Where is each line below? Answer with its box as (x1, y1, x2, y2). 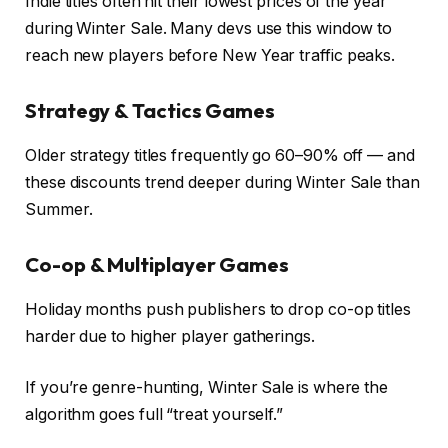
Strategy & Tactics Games (25, 98, 276, 124)
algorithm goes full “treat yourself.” (25, 405, 284, 425)
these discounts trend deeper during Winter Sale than (25, 172, 420, 192)
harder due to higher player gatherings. (25, 326, 315, 346)
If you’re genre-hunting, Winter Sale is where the (25, 378, 389, 398)
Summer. (25, 199, 93, 219)
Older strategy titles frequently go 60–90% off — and (25, 145, 415, 165)
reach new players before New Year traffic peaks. (25, 45, 396, 65)
